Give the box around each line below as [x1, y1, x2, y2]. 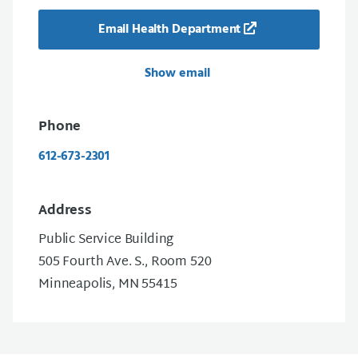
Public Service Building [38, 228, 174, 252]
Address [38, 199, 92, 223]
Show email [145, 62, 213, 84]
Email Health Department [97, 18, 241, 40]
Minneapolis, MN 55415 [38, 272, 177, 296]
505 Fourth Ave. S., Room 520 [38, 250, 212, 274]
